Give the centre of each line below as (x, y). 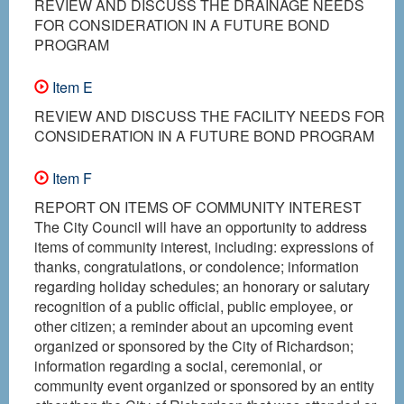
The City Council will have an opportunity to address (201, 226)
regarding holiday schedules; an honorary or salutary (202, 286)
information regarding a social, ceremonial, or (178, 365)
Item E (71, 87)
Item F (70, 178)
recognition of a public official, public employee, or (193, 306)
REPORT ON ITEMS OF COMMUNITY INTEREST (198, 207)
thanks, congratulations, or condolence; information (197, 266)
